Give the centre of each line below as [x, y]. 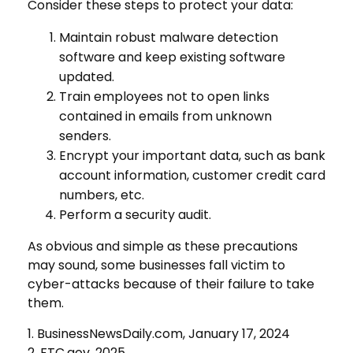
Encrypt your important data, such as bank [192, 155]
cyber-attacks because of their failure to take [171, 284]
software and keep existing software [172, 57]
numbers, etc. [102, 195]
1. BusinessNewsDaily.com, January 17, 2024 [159, 333]
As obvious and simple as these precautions [163, 246]
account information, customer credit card [192, 175]
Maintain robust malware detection [169, 37]
